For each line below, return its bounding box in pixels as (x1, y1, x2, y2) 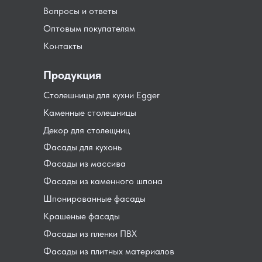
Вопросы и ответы (43, 5, 118, 17)
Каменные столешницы (43, 107, 136, 119)
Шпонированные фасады (43, 193, 146, 205)
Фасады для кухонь (43, 142, 122, 153)
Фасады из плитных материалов (43, 246, 174, 257)
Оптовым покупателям (43, 23, 135, 35)
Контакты (43, 40, 82, 52)
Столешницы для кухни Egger (43, 89, 160, 101)
